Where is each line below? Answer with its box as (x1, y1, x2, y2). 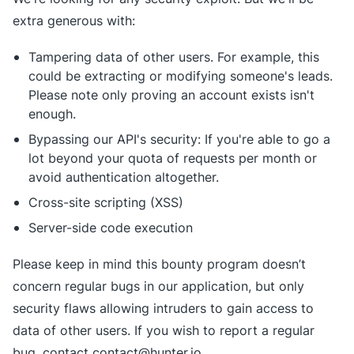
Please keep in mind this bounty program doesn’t (13, 255, 306, 273)
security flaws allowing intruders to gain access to (13, 299, 314, 317)
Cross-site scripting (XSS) (28, 194, 183, 211)
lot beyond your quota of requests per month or (28, 149, 317, 167)
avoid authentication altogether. (28, 168, 219, 186)
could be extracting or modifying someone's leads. (28, 67, 333, 85)
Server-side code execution (28, 219, 193, 236)
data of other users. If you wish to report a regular (13, 322, 314, 339)
